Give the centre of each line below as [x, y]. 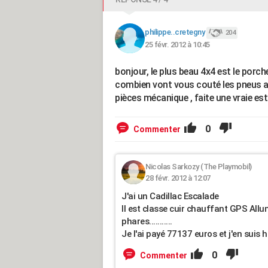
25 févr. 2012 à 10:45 [177, 44]
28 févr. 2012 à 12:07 [178, 178]
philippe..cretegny [175, 32]
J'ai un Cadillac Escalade [170, 196]
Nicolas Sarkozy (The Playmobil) [199, 167]
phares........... [147, 221]
